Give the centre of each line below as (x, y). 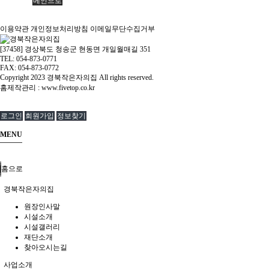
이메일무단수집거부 (122, 29)
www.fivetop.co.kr (68, 88)
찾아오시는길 (46, 247)
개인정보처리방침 (59, 29)
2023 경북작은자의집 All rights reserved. (94, 77)
